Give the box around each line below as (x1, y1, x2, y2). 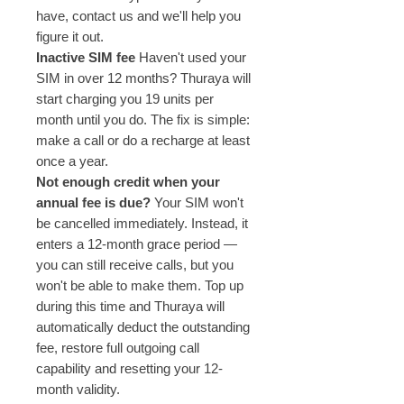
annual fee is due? (36, 195, 151, 211)
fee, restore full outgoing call (36, 340, 199, 356)
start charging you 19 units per (36, 91, 214, 107)
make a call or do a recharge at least (36, 133, 250, 149)
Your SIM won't (151, 195, 243, 211)
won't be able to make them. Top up (36, 278, 243, 294)
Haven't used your (135, 50, 246, 66)
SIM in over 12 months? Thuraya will (36, 70, 251, 87)
